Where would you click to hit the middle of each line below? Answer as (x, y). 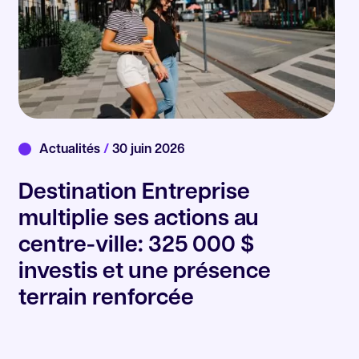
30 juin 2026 (147, 150)
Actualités (72, 150)
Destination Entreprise (135, 194)
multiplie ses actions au (139, 220)
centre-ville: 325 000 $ (137, 246)
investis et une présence (145, 273)
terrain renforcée (107, 299)
